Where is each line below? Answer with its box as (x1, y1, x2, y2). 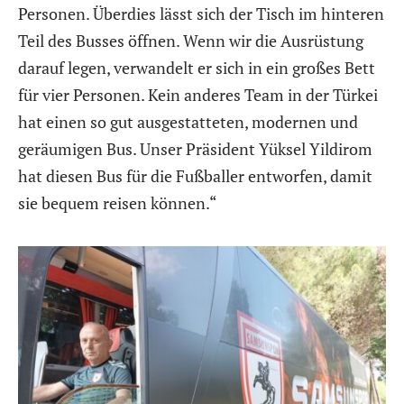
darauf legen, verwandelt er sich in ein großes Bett (18, 56, 375, 78)
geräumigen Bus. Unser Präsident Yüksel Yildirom (18, 137, 372, 160)
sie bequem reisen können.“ (18, 191, 217, 214)
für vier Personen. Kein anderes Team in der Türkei (18, 83, 378, 106)
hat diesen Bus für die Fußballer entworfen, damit (18, 164, 372, 187)
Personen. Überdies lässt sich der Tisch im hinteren (18, 2, 384, 24)
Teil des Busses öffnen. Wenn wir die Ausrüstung (18, 29, 363, 51)
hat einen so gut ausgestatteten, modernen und (18, 110, 358, 133)
